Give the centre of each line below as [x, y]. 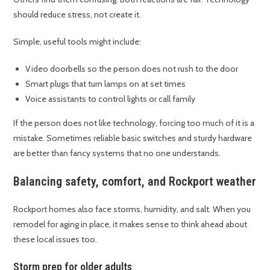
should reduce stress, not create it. [77, 14]
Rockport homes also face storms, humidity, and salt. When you [132, 209]
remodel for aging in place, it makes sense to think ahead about [130, 224]
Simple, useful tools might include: [77, 41]
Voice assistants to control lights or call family [111, 99]
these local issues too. [55, 239]
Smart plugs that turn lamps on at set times [106, 83]
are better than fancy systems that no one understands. [117, 153]
